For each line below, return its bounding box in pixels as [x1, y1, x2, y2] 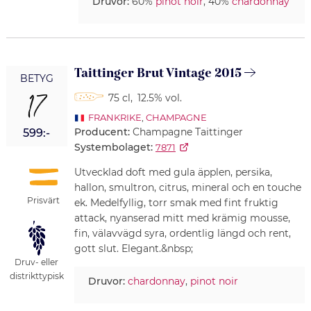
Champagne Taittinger [132, 125, 243, 138]
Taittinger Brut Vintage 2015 [74, 64, 242, 82]
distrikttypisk [9, 271, 64, 282]
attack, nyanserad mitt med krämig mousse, [74, 211, 290, 224]
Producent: [74, 125, 133, 138]
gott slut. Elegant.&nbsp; [74, 242, 193, 255]
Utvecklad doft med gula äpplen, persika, [74, 165, 272, 178]
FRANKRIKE [87, 111, 142, 123]
